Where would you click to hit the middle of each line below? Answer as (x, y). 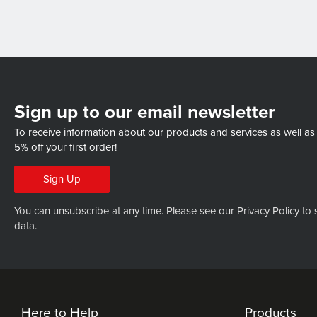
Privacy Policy (268, 211)
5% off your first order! (65, 148)
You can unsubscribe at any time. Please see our (126, 211)
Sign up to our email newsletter (144, 113)
